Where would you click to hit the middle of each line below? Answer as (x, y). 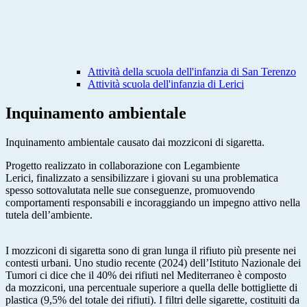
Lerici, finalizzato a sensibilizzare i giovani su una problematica (142, 178)
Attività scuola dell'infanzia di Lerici (166, 84)
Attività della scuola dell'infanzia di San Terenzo (192, 72)
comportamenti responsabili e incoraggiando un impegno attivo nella (153, 203)
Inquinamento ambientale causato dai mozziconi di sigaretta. (135, 143)
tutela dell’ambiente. (49, 215)
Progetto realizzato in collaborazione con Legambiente (123, 166)
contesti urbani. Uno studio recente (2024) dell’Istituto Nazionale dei (153, 263)
